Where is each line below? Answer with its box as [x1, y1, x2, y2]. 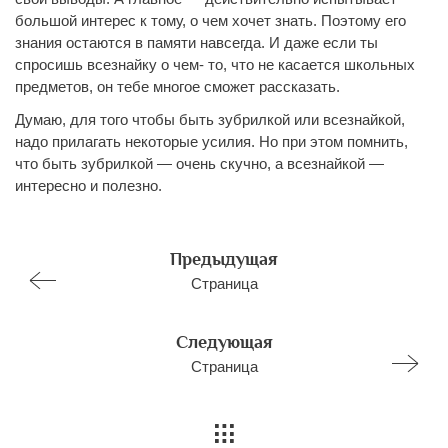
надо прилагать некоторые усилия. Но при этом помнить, [15, 132, 408, 150]
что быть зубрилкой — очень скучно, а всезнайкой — [15, 154, 384, 172]
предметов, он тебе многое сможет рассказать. [15, 78, 340, 95]
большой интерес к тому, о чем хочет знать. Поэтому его [15, 12, 406, 29]
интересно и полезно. [15, 176, 162, 194]
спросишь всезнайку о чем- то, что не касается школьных [15, 56, 415, 73]
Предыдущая [170, 249, 278, 269]
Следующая [175, 332, 273, 352]
